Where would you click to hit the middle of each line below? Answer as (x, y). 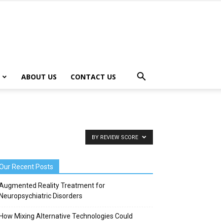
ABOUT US (39, 77)
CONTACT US (93, 77)
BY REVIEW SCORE (116, 137)
